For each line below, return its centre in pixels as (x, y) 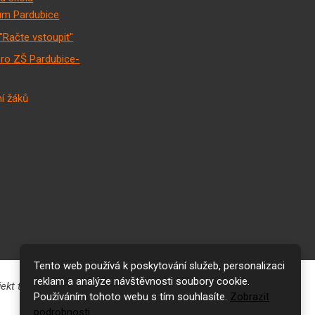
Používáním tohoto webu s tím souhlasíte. (132, 297)
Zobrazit (250, 297)
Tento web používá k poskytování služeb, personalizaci (159, 266)
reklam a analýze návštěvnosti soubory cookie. (142, 281)
